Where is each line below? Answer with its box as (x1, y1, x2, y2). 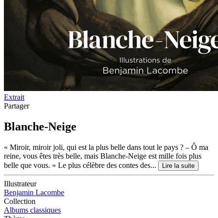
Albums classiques (4, 205, 61, 214)
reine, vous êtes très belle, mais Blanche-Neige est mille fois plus (4, 151, 201, 160)
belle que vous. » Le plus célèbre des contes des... (4, 161, 158, 169)
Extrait (4, 92, 24, 101)
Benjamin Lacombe (4, 188, 64, 197)
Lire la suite (162, 162, 195, 169)
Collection (4, 197, 36, 205)
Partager (4, 101, 29, 110)
